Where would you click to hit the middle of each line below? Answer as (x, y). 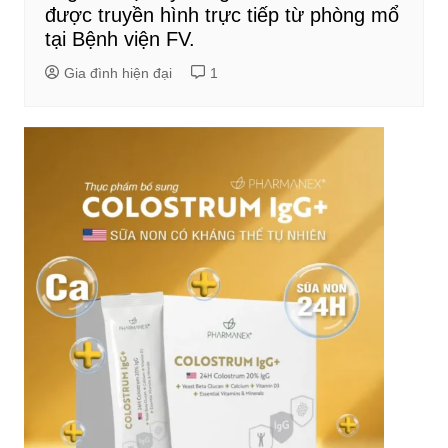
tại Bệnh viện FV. (119, 38)
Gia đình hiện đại (117, 72)
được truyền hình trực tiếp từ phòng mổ (221, 14)
